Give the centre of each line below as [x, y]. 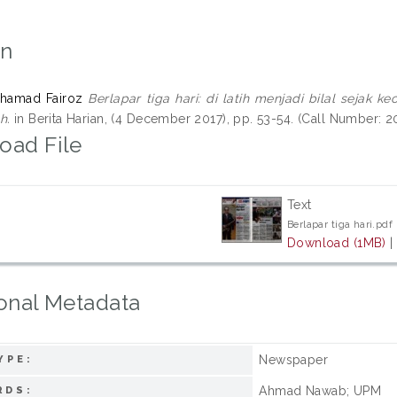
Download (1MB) [336, 243]
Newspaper [294, 360]
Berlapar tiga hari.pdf [340, 224]
